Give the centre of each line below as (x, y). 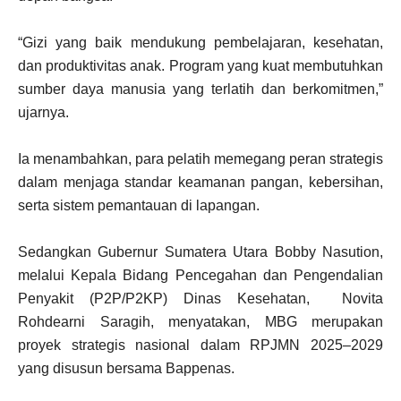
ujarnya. (43, 113)
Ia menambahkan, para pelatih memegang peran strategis (200, 159)
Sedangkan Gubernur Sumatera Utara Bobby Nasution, (200, 252)
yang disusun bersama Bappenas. (126, 369)
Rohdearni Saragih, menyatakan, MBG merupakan (200, 322)
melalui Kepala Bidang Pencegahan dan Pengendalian (200, 276)
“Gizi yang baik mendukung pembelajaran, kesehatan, (200, 43)
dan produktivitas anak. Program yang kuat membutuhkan (200, 66)
